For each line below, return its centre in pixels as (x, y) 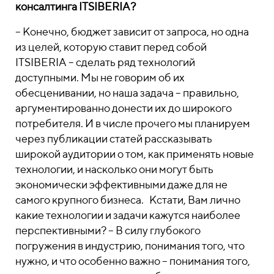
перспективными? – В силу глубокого (108, 230)
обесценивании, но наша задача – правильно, (127, 93)
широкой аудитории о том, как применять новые (135, 154)
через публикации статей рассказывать (114, 139)
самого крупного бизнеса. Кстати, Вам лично (128, 200)
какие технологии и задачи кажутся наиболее (128, 215)
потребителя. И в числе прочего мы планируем (133, 123)
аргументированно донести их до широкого (124, 108)
